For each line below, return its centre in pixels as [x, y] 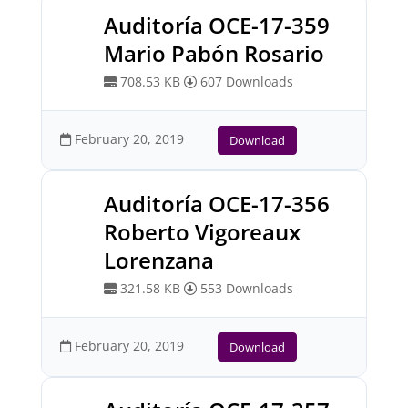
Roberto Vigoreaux [202, 232]
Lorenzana [158, 260]
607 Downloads [245, 82]
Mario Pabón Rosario [214, 53]
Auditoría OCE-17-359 [216, 25]
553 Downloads [245, 288]
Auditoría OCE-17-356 [216, 204]
